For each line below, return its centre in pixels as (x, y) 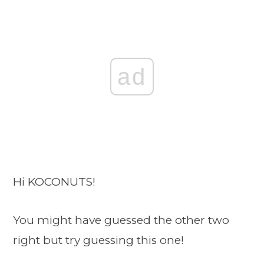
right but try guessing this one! (98, 240)
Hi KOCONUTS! (54, 182)
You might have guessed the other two (121, 220)
